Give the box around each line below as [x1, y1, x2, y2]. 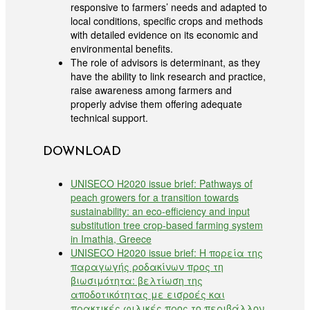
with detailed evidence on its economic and [70, 28, 258, 42]
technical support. [70, 111, 148, 125]
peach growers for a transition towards [70, 190, 239, 205]
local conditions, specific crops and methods [70, 14, 263, 28]
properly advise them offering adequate [70, 97, 242, 111]
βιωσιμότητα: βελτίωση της [70, 273, 203, 288]
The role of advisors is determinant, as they [70, 55, 260, 70]
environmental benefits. [70, 42, 176, 56]
